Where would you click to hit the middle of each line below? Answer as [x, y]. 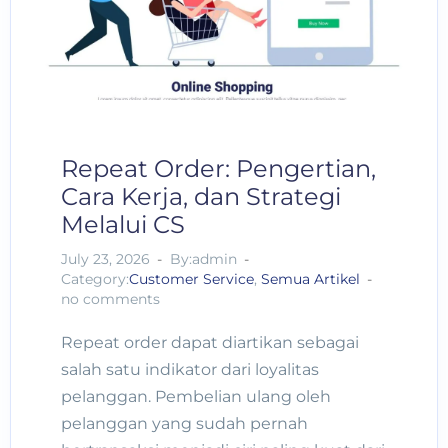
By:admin [203, 258]
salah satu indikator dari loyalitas [190, 369]
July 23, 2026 [105, 258]
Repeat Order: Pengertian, [218, 168]
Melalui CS [123, 224]
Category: [95, 278]
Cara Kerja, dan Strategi [201, 196]
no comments [110, 298]
